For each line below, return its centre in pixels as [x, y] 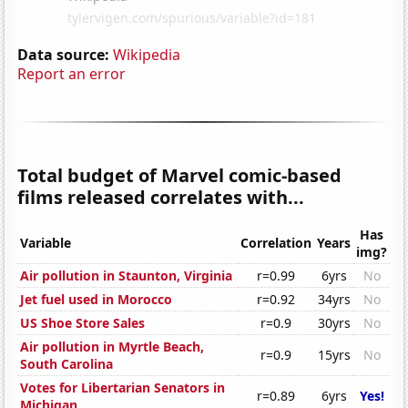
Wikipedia [147, 54]
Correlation [276, 243]
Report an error [72, 73]
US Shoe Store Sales [83, 323]
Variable [46, 243]
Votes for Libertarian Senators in [123, 388]
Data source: [64, 54]
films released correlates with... [161, 197]
